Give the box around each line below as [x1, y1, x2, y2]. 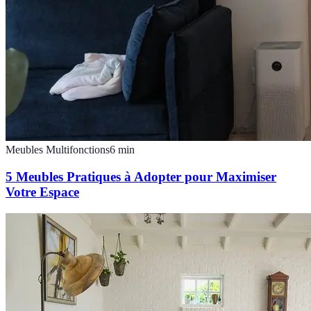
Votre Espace [6, 184, 79, 199]
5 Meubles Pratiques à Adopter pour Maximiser [6, 169, 276, 184]
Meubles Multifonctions [6, 144, 110, 156]
